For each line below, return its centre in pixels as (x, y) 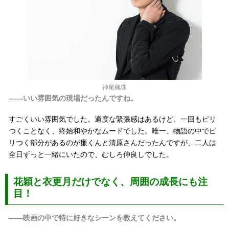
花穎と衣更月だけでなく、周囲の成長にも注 (110, 182)
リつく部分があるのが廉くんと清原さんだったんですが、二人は (113, 142)
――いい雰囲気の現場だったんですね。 (73, 98)
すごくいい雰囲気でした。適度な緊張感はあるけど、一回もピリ (113, 119)
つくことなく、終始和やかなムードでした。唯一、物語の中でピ (113, 131)
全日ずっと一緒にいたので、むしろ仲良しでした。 (91, 154)
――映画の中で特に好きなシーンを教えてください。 (95, 217)
